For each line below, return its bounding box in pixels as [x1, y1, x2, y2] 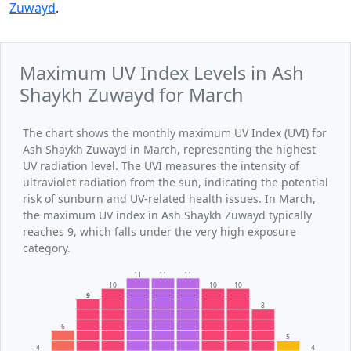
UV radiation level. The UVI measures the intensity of [23, 158, 299, 174]
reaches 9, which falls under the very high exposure [23, 224, 296, 240]
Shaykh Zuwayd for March [20, 82, 244, 108]
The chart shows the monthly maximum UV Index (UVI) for [23, 125, 327, 141]
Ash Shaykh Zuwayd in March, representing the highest [23, 142, 316, 157]
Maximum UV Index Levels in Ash [20, 60, 304, 86]
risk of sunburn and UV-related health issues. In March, [23, 191, 316, 207]
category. [23, 241, 71, 256]
